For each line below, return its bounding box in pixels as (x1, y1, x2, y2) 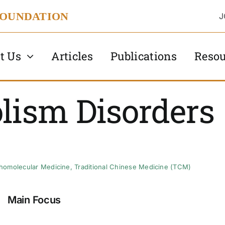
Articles (51, 48, 93, 63)
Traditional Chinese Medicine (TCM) (74, 162, 191, 171)
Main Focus (8, 194, 61, 206)
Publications (110, 48, 177, 63)
